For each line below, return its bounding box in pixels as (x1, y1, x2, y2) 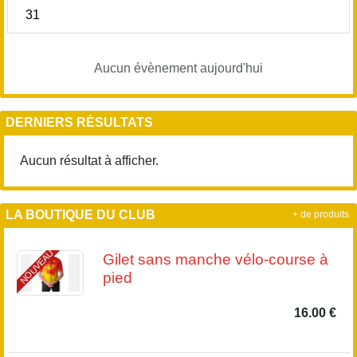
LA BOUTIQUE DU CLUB (6, 208, 155, 222)
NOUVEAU (18, 248, 56, 286)
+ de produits (292, 210, 349, 220)
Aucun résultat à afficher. (20, 154, 159, 168)
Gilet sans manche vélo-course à (102, 251, 328, 269)
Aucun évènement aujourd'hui (94, 61, 263, 76)
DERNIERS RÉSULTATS (6, 116, 153, 130)
